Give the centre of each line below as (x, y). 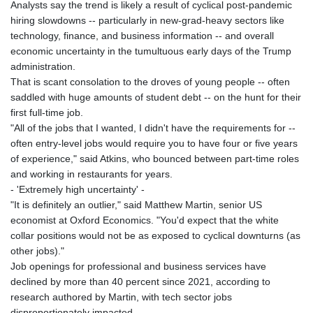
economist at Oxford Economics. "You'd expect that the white (145, 220)
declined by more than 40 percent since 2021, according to (140, 281)
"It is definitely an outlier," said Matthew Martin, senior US (136, 204)
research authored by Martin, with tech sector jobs (121, 297)
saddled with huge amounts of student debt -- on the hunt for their (156, 97)
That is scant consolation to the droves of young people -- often (150, 81)
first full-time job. (47, 112)
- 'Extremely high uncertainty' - (78, 189)
